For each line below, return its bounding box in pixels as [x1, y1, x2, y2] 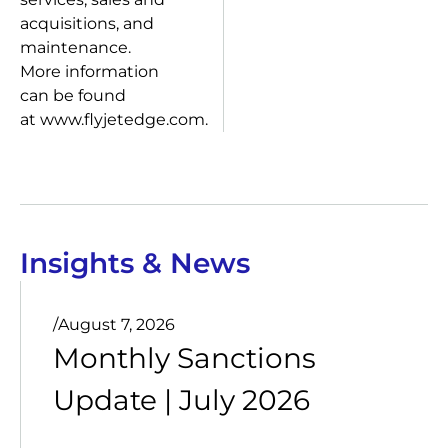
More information [20, 62, 159, 81]
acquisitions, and [20, 14, 154, 33]
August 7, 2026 [58, 315, 175, 334]
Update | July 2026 [53, 383, 310, 417]
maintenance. [20, 38, 131, 57]
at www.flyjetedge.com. [20, 110, 208, 129]
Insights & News [20, 246, 250, 280]
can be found [20, 86, 126, 105]
